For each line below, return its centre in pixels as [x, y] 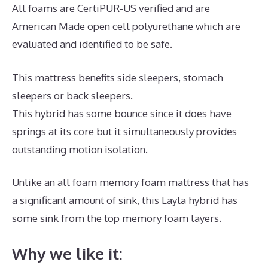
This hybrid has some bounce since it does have [122, 113]
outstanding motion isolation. [80, 149]
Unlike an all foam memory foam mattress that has [130, 182]
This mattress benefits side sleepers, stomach [118, 77]
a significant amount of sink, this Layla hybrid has [125, 200]
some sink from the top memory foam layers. [117, 218]
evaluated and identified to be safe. [92, 44]
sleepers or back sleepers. [72, 95]
